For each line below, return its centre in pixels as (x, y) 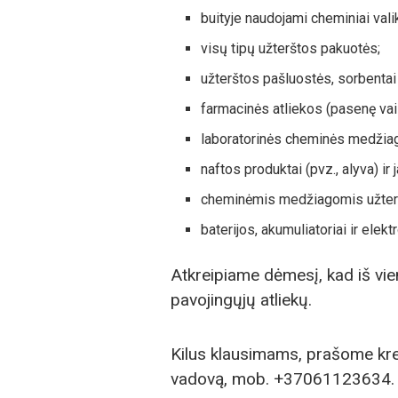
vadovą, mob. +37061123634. (283, 379)
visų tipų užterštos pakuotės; (291, 48)
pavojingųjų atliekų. (241, 299)
